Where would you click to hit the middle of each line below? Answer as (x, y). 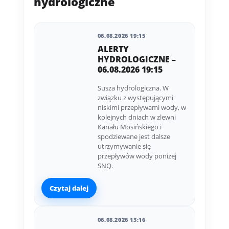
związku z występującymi (135, 98)
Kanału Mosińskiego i (129, 127)
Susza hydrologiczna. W (133, 88)
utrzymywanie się (124, 146)
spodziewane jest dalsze (134, 137)
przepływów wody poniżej (137, 156)
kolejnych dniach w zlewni (136, 117)
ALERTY (113, 49)
